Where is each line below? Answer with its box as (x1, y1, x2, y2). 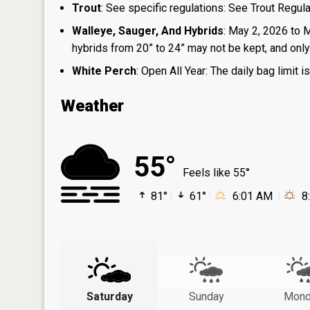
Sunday (188, 290, 224, 303)
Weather (61, 96, 124, 116)
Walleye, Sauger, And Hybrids (72, 24, 224, 37)
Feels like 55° (183, 166, 250, 179)
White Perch (72, 64, 136, 77)
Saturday (86, 290, 133, 303)
